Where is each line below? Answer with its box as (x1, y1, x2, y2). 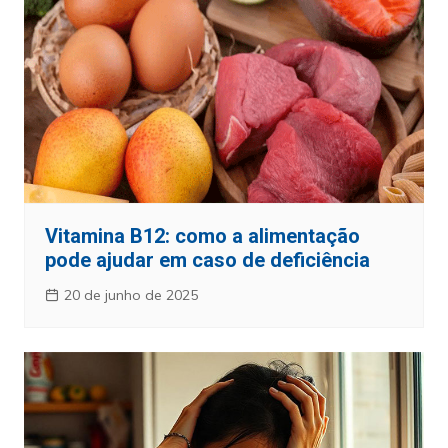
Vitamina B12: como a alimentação (44, 223, 360, 248)
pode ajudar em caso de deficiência (44, 247, 370, 272)
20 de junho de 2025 (63, 285, 198, 304)
